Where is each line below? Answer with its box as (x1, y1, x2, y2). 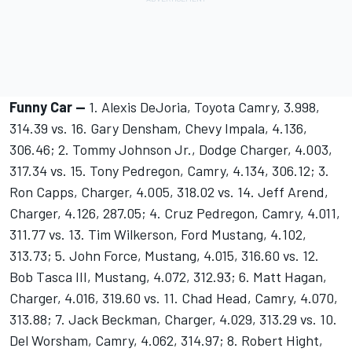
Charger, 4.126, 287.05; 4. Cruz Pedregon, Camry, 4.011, (9, 204, 340, 222)
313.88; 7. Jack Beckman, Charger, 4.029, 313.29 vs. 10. (9, 310, 337, 328)
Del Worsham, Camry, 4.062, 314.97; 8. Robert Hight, (9, 332, 323, 350)
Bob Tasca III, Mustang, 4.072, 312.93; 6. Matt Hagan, (9, 268, 327, 286)
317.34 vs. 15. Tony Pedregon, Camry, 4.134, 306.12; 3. (9, 162, 329, 180)
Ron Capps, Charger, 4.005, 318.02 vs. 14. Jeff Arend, (9, 183, 328, 201)
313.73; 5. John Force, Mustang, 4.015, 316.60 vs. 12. (9, 247, 319, 265)
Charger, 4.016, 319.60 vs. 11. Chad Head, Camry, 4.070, (9, 289, 338, 307)
